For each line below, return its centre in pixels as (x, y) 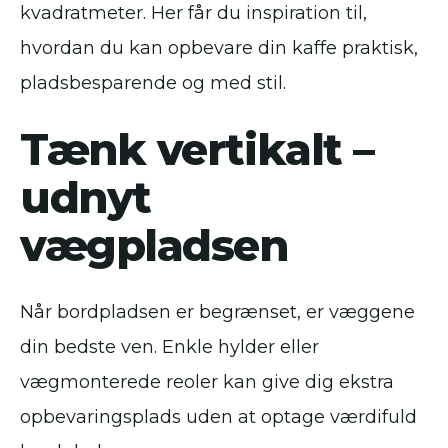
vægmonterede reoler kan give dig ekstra (207, 382)
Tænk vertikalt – (197, 149)
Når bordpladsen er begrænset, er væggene (217, 312)
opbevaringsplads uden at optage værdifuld (218, 417)
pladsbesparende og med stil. (153, 83)
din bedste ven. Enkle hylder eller (169, 347)
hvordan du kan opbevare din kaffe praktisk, (219, 48)
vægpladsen (154, 245)
